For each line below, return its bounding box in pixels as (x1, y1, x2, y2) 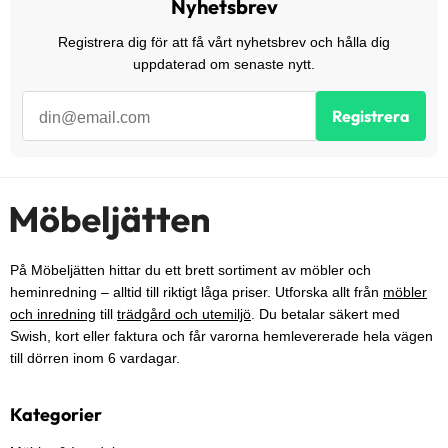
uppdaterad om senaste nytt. (133, 56, 315, 73)
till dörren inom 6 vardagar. (10, 350, 180, 367)
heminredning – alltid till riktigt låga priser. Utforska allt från (10, 284, 383, 301)
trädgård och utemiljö (117, 306, 251, 323)
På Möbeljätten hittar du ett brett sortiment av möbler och (10, 262, 371, 279)
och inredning (10, 306, 96, 323)
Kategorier (10, 403, 102, 427)
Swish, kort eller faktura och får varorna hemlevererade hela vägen (10, 328, 433, 345)
